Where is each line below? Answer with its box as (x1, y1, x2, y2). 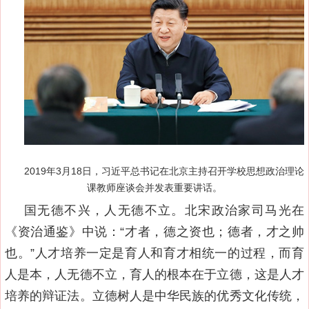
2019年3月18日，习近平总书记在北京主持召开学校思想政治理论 (24, 166, 304, 177)
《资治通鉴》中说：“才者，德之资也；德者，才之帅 (5, 225, 304, 239)
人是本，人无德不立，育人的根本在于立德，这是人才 (5, 268, 304, 282)
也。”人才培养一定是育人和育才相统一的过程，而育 (5, 246, 304, 261)
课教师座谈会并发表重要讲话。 (87, 182, 222, 194)
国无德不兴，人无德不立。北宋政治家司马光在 (24, 203, 304, 218)
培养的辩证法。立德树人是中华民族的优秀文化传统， (5, 289, 304, 303)
